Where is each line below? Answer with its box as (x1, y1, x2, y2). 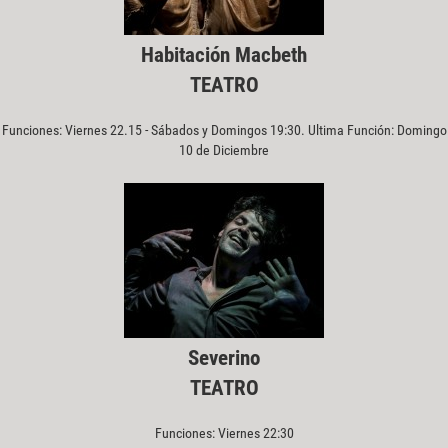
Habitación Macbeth (141, 43, 307, 68)
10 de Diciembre (179, 142, 269, 159)
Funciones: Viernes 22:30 (154, 425, 294, 442)
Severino (188, 346, 260, 371)
